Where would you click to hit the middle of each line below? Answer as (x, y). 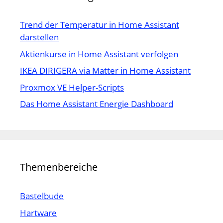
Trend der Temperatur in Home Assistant (100, 25)
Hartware (38, 213)
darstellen (39, 37)
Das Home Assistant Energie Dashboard (97, 104)
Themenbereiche (59, 167)
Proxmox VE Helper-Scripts (72, 87)
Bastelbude (42, 196)
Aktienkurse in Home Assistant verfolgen (99, 54)
